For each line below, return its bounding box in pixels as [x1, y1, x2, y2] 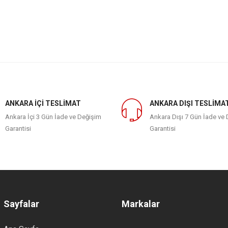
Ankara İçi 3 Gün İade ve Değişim [5, 113, 101, 121]
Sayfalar [3, 198, 39, 209]
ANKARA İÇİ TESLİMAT [5, 99, 81, 107]
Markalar [122, 198, 160, 209]
